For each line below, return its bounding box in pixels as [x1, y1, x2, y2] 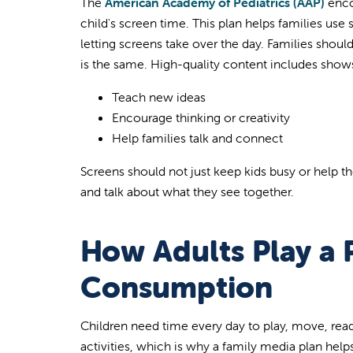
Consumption [80, 268, 281, 306]
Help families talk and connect [112, 129, 283, 146]
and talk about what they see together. [80, 183, 294, 199]
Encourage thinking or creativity [112, 109, 290, 125]
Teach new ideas [112, 88, 206, 105]
